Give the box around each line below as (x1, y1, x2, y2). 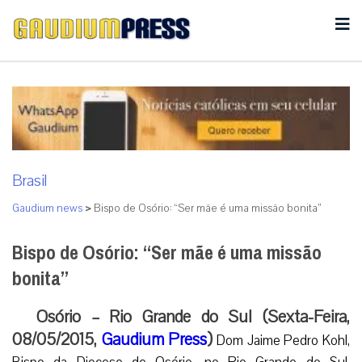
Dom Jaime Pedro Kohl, (213, 330, 351, 350)
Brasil (12, 170, 47, 192)
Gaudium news (12, 200, 82, 216)
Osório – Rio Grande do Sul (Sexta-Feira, (36, 305, 350, 328)
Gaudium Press (97, 327, 208, 351)
